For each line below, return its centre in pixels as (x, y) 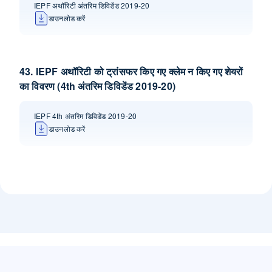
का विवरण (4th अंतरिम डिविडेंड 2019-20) (97, 86)
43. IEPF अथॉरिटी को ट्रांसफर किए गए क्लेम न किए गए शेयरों (131, 71)
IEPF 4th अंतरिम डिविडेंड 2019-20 (86, 116)
